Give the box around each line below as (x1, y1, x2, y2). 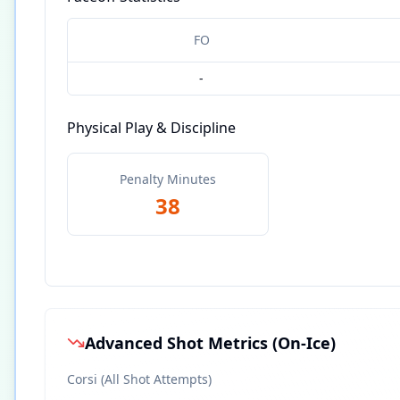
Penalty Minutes (120, 171, 216, 187)
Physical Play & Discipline (67, 118, 236, 137)
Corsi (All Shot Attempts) (67, 371, 212, 387)
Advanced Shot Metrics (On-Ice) (85, 332, 336, 354)
